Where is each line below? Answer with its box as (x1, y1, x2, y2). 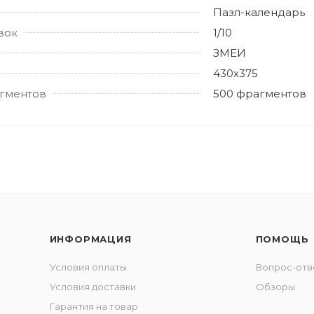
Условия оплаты (49, 261, 127, 273)
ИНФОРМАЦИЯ (49, 233, 132, 245)
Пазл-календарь (213, 5, 305, 19)
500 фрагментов (213, 86, 306, 100)
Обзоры (255, 281, 295, 292)
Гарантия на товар (49, 301, 138, 312)
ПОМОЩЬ (255, 233, 309, 245)
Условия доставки (49, 281, 136, 292)
